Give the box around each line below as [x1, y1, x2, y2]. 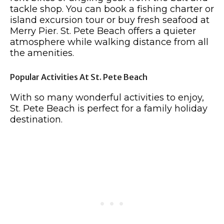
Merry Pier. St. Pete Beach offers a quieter [10, 25, 196, 36]
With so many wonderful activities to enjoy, [10, 92, 204, 103]
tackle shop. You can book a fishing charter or [10, 3, 214, 14]
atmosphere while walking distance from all [10, 36, 208, 47]
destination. [10, 114, 62, 125]
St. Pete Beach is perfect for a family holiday [10, 103, 207, 114]
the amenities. [10, 47, 76, 58]
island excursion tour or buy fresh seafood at [10, 14, 209, 25]
